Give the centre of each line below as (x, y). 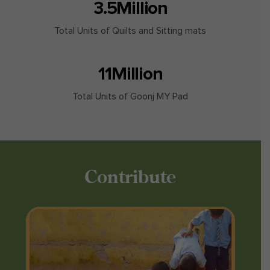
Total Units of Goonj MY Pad (130, 96)
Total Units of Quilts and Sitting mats (130, 30)
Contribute (130, 176)
